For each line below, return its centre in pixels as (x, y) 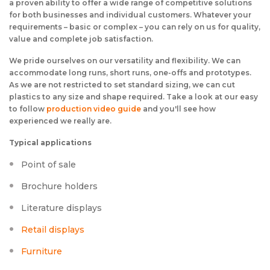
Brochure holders (59, 186)
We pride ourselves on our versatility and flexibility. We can (125, 61)
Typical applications (50, 143)
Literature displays (61, 208)
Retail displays (53, 230)
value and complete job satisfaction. (81, 39)
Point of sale (49, 165)
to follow (28, 109)
